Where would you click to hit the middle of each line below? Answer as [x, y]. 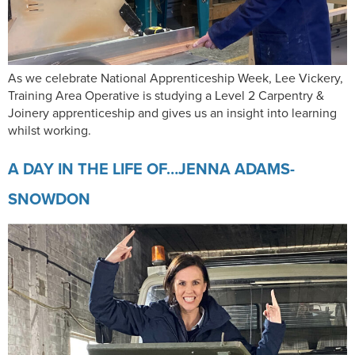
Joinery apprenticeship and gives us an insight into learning [172, 113]
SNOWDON [49, 199]
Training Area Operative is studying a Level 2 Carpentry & [166, 95]
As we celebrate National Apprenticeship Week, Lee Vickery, [176, 78]
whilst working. [50, 130]
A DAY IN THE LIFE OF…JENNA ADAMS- [151, 169]
